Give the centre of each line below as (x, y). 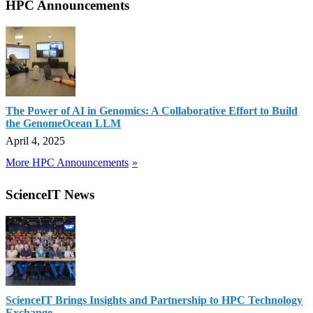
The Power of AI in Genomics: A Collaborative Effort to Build (152, 111)
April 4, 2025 (35, 141)
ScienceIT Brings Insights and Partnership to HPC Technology (154, 300)
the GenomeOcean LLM (63, 124)
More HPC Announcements (67, 163)
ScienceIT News (50, 194)
